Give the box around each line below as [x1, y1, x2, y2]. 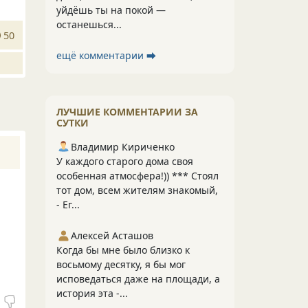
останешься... [56, 18, 122, 31]
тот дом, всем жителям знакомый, [56, 184, 218, 197]
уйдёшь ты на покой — [56, 3, 166, 16]
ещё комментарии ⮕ [56, 49, 156, 62]
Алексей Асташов [71, 229, 153, 242]
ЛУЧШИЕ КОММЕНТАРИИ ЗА [56, 105, 198, 118]
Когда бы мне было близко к [56, 243, 190, 256]
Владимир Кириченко [71, 140, 175, 153]
